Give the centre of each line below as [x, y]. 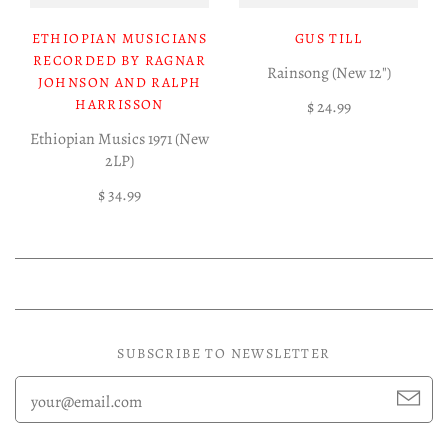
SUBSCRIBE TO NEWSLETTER [224, 353]
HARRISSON [119, 104]
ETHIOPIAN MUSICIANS [119, 38]
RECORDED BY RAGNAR [119, 60]
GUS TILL [328, 38]
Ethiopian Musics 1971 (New [119, 138]
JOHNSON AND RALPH [119, 82]
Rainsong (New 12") [328, 72]
